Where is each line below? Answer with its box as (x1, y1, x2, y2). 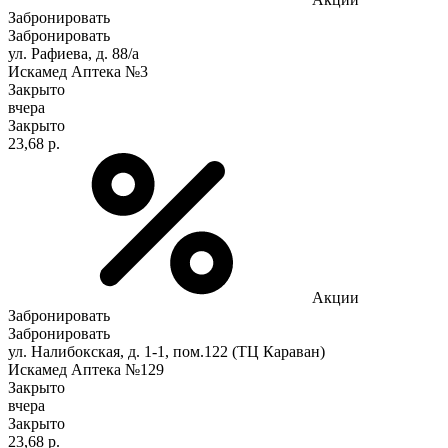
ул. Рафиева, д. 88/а (8, 44, 139, 62)
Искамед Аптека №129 (8, 360, 164, 378)
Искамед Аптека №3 (8, 62, 148, 80)
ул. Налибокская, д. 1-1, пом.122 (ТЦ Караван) (8, 342, 325, 360)
